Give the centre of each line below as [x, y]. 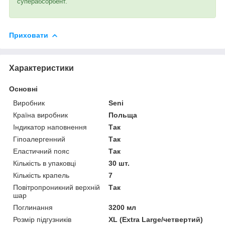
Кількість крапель [41, 175]
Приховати [29, 35]
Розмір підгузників [42, 219]
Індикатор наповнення [50, 127]
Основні [23, 89]
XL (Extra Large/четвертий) [156, 219]
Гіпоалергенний [39, 139]
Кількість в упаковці [44, 163]
